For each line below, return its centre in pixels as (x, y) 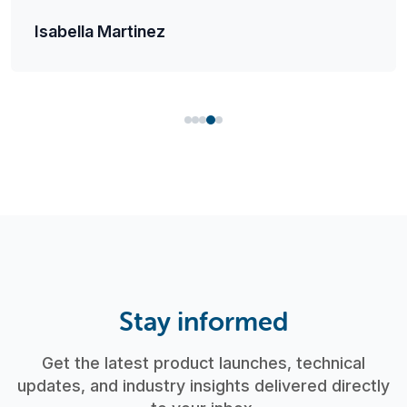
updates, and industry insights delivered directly (203, 385)
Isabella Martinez (99, 32)
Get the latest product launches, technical (203, 362)
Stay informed (203, 321)
